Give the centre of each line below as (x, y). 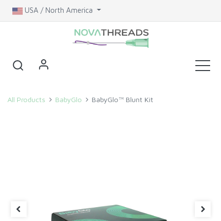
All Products (26, 100)
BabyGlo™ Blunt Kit (123, 100)
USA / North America (59, 10)
